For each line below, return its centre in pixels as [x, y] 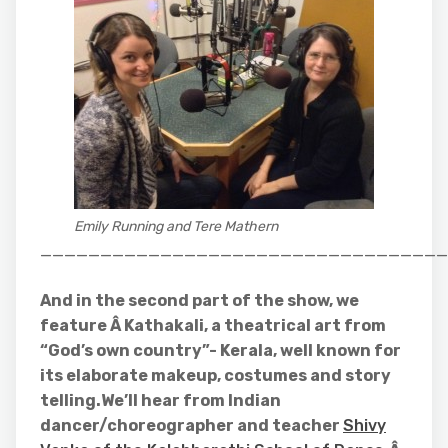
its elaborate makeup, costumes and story [215, 375]
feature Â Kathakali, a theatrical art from [213, 325]
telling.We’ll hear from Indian [160, 400]
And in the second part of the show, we [199, 300]
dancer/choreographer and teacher [191, 425]
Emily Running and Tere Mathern [176, 226]
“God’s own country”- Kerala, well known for [220, 350]
